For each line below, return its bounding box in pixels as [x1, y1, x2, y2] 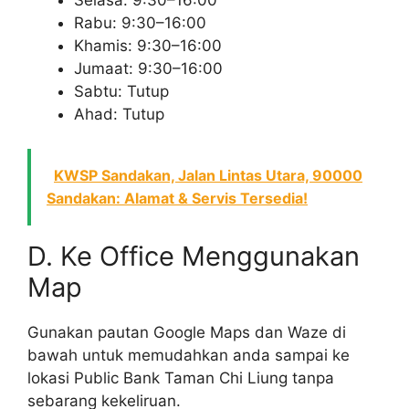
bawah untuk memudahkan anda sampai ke [27, 346, 350, 365]
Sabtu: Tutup [74, 81, 169, 100]
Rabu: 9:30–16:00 [74, 13, 206, 32]
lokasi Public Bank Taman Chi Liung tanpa [27, 369, 334, 388]
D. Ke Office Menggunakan [27, 240, 360, 273]
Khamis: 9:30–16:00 [74, 36, 222, 55]
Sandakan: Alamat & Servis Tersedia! [47, 189, 308, 208]
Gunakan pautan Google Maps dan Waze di [27, 323, 346, 342]
